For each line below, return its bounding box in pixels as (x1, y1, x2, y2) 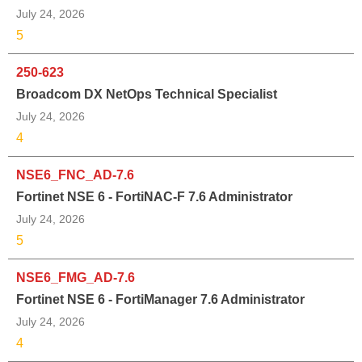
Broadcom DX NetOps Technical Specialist (16, 86, 277, 101)
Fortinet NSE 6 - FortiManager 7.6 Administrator (16, 292, 305, 306)
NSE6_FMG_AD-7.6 (16, 270, 135, 284)
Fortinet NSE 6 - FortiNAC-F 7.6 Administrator (16, 189, 293, 204)
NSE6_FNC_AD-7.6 (16, 167, 134, 182)
